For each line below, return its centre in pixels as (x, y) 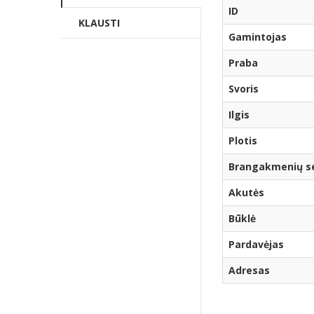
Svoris (244, 89)
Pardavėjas (256, 245)
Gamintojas (258, 37)
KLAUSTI (99, 23)
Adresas (249, 271)
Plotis (243, 141)
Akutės (246, 193)
